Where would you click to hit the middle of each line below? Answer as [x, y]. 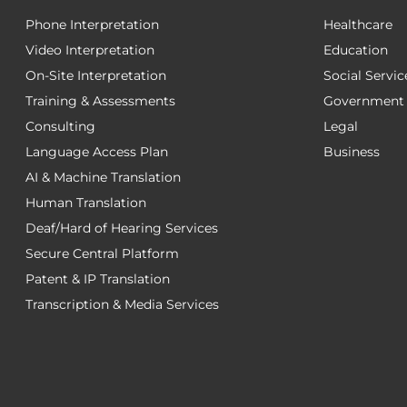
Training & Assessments [100, 101]
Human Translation [86, 203]
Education [356, 50]
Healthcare [358, 25]
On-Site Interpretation [96, 75]
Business [352, 152]
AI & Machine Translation [103, 177]
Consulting [60, 126]
